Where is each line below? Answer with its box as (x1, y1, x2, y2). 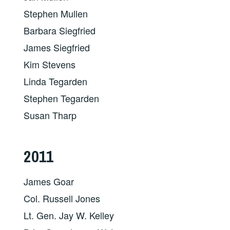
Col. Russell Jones (24, 191, 101, 205)
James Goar (24, 174, 74, 188)
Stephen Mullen (24, 6, 88, 20)
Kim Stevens (24, 57, 76, 71)
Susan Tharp (24, 108, 77, 122)
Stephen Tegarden (24, 91, 100, 105)
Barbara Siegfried (24, 23, 96, 37)
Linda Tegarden (24, 74, 88, 88)
